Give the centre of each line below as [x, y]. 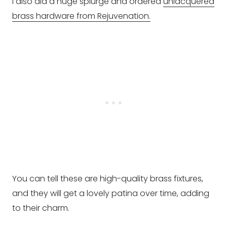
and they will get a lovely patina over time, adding [111, 194]
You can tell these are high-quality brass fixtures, [108, 179]
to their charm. [41, 208]
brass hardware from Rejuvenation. [81, 16]
